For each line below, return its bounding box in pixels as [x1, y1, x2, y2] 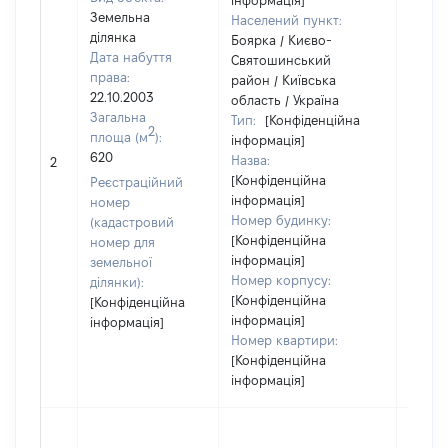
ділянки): [90, 275, 144, 289]
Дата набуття [90, 50, 172, 64]
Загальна [90, 110, 146, 124]
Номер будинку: [231, 213, 331, 227]
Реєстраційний [90, 175, 183, 189]
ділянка [90, 30, 136, 44]
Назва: [231, 153, 270, 167]
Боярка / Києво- [231, 33, 332, 47]
